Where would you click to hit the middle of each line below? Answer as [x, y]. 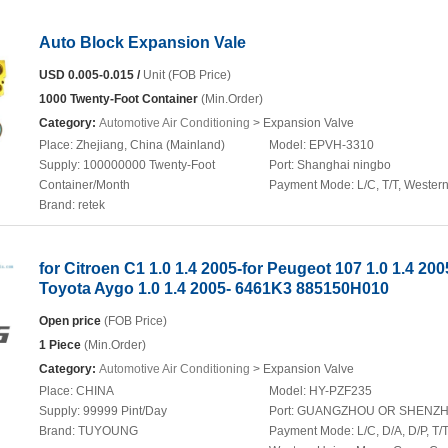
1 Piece [60, 345]
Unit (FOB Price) [185, 75]
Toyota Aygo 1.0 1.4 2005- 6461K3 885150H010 [214, 288]
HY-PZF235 [340, 391]
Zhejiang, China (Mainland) [150, 145]
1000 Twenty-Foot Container [118, 99]
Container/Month [84, 185]
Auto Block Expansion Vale [142, 42]
